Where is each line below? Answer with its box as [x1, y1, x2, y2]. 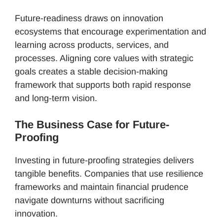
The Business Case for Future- [15, 118, 169, 131]
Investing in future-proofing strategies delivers [15, 155, 194, 165]
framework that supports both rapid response [15, 79, 191, 90]
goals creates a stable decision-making [15, 66, 168, 76]
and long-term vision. [15, 93, 97, 103]
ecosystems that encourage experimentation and [15, 26, 206, 37]
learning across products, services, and [15, 39, 169, 50]
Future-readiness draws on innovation [15, 13, 163, 23]
